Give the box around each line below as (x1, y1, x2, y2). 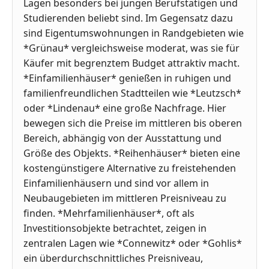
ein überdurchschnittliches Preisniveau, (23, 251, 203, 265)
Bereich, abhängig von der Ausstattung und (23, 131, 222, 145)
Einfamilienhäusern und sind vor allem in (23, 176, 209, 190)
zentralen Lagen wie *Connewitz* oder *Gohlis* (23, 236, 242, 250)
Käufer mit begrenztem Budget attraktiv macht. (23, 56, 240, 70)
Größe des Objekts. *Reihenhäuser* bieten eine (23, 146, 240, 160)
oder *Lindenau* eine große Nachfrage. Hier (23, 101, 226, 115)
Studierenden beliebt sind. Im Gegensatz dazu (23, 11, 233, 25)
